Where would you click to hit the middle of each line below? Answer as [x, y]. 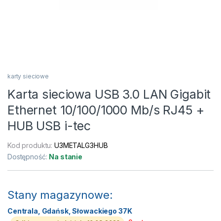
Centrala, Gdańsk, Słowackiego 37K [70, 211]
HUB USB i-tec [49, 126]
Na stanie [66, 157]
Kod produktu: [31, 146]
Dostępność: [28, 157]
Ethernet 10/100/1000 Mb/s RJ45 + [106, 110]
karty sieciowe [28, 76]
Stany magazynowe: [60, 195]
